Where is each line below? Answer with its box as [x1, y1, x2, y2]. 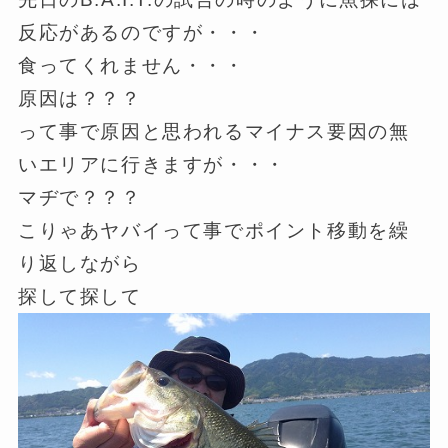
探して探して [17, 286, 142, 308]
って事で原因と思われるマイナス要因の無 [17, 121, 410, 143]
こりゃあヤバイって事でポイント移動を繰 [17, 220, 410, 242]
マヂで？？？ [17, 187, 142, 209]
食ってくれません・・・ [17, 55, 245, 77]
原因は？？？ [17, 88, 142, 110]
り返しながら [17, 253, 142, 275]
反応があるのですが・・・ [17, 22, 266, 44]
